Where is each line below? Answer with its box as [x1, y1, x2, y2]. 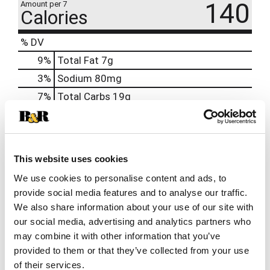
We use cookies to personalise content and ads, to [14, 172, 227, 183]
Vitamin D [57, 187, 102, 200]
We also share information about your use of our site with [14, 201, 254, 212]
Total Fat [57, 54, 99, 66]
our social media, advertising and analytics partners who [14, 216, 251, 227]
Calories [20, 5, 88, 29]
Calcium [57, 133, 94, 146]
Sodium [57, 72, 92, 84]
